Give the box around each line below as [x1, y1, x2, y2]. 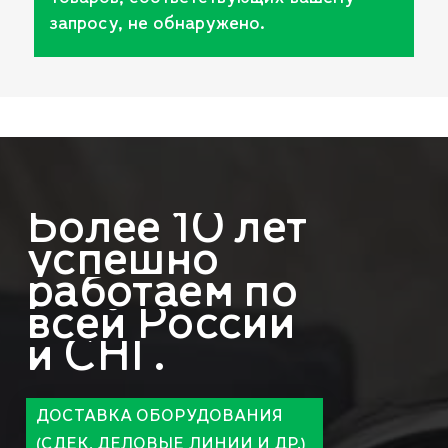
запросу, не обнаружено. [49, 14, 265, 34]
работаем [25, 266, 233, 319]
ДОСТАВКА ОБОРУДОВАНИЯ [35, 407, 283, 426]
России [135, 298, 295, 351]
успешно [25, 234, 219, 287]
